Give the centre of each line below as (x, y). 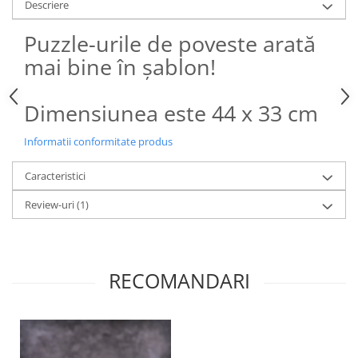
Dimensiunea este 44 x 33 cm (171, 113)
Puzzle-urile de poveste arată (170, 43)
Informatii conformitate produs (98, 141)
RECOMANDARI (179, 280)
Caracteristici (55, 175)
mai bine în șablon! (120, 66)
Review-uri (51, 204)
